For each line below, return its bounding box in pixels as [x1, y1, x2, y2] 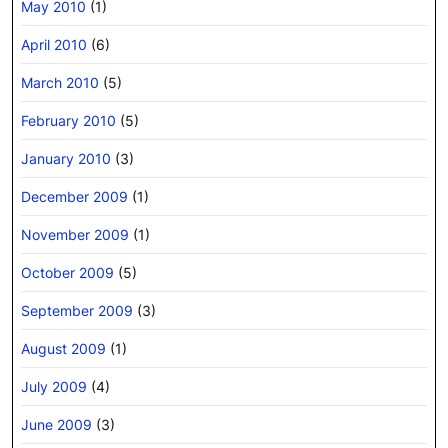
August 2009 [21, 339, 106, 357]
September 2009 [21, 301, 133, 319]
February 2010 [21, 111, 116, 129]
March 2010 [21, 73, 99, 91]
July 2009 [21, 377, 87, 395]
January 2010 [21, 149, 111, 167]
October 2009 [21, 263, 114, 281]
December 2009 [21, 187, 128, 205]
